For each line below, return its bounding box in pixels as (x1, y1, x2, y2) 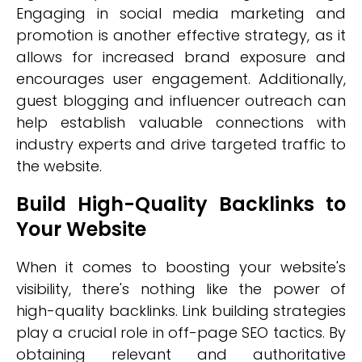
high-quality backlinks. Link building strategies (16, 301, 346, 321)
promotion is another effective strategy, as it (16, 25, 346, 45)
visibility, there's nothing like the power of (16, 279, 346, 299)
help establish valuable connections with (16, 112, 346, 133)
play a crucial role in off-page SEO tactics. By (16, 322, 346, 343)
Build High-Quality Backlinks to (16, 191, 346, 217)
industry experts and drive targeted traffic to (16, 134, 346, 154)
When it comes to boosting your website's (16, 257, 346, 277)
